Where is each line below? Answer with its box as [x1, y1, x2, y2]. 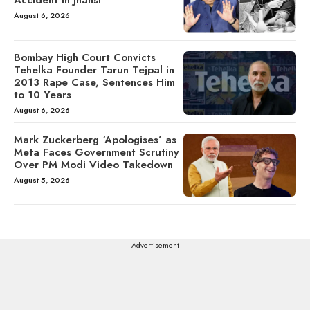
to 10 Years [14, 86, 71, 102]
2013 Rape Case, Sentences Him [14, 74, 175, 90]
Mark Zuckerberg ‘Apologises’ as [14, 131, 176, 147]
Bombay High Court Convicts [14, 49, 156, 65]
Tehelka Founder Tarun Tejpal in [14, 62, 174, 77]
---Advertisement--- [127, 239, 183, 251]
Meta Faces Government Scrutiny [14, 144, 179, 160]
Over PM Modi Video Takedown [14, 156, 173, 172]
